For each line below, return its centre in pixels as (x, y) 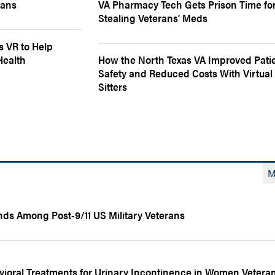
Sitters (113, 87)
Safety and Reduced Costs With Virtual (186, 73)
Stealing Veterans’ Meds (153, 18)
